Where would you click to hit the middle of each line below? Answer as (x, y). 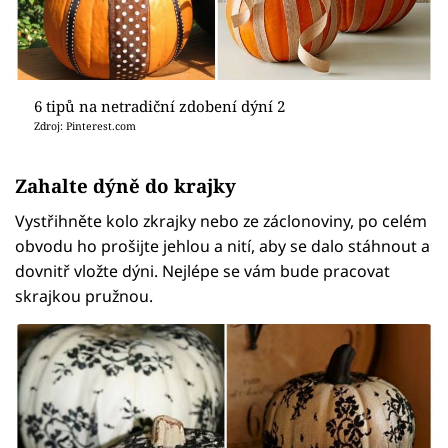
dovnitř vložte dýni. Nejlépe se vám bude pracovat (202, 270)
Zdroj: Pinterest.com (84, 126)
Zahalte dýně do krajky (125, 185)
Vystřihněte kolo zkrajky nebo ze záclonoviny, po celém (221, 220)
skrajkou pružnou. (84, 295)
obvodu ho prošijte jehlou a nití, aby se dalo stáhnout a (222, 245)
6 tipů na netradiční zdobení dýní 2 (159, 106)
